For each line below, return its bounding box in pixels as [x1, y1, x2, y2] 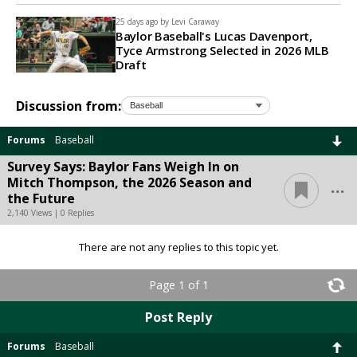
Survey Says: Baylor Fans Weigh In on [7, 158, 239, 176]
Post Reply [145, 308, 212, 327]
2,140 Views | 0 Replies [7, 207, 94, 219]
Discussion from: [16, 96, 121, 115]
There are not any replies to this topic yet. [78, 240, 279, 255]
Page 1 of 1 [148, 277, 209, 293]
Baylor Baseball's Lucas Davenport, [116, 28, 312, 45]
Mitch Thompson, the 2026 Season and [7, 174, 252, 192]
